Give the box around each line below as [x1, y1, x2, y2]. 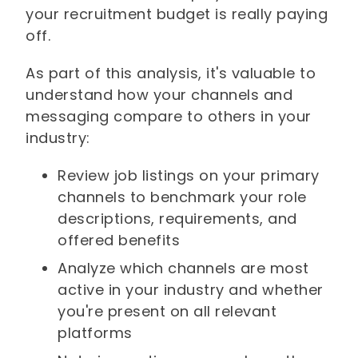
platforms [58, 323, 133, 344]
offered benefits [58, 230, 181, 251]
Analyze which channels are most [58, 258, 309, 279]
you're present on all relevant [58, 301, 277, 322]
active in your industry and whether [58, 280, 324, 300]
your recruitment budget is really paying [26, 4, 328, 25]
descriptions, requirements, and [58, 209, 297, 229]
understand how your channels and [26, 85, 293, 105]
